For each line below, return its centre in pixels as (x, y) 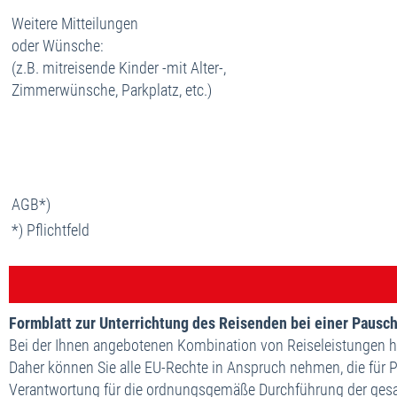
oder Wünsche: (58, 45)
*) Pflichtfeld (51, 230)
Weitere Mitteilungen (75, 23)
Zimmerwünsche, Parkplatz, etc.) (112, 90)
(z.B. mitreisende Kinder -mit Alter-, (119, 67)
